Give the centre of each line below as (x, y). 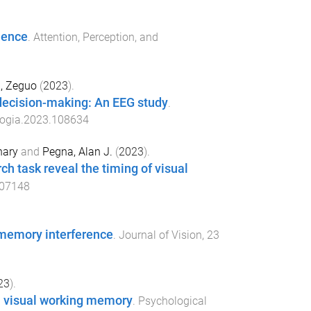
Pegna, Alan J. (77, 151)
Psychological (172, 301)
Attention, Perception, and (95, 37)
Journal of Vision (160, 235)
